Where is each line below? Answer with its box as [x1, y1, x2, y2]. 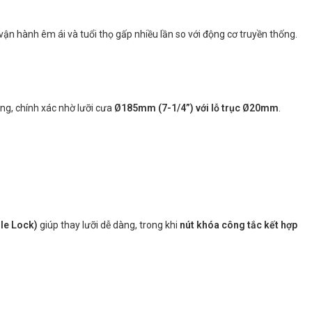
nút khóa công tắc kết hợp [180, 219, 297, 231]
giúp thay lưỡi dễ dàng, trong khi [38, 219, 180, 231]
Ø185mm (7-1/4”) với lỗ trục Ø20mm [114, 102, 279, 114]
